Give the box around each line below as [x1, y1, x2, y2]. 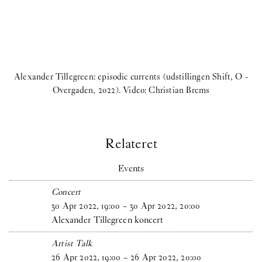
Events [118, 162, 144, 175]
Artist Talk [51, 237, 92, 250]
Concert [51, 186, 81, 198]
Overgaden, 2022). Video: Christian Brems [52, 84, 210, 96]
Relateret [105, 134, 157, 153]
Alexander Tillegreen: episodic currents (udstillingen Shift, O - [14, 71, 248, 83]
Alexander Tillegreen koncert [51, 213, 164, 226]
